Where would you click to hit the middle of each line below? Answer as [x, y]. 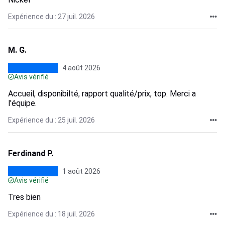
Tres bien [24, 197]
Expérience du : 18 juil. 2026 [51, 214]
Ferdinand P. [31, 153]
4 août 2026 [81, 68]
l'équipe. [22, 103]
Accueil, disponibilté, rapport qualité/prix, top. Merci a [102, 94]
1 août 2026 [81, 171]
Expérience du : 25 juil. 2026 [51, 120]
